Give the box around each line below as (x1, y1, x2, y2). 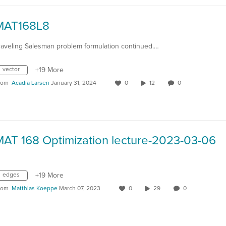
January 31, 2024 (51, 80, 96, 86)
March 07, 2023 (59, 186, 100, 192)
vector (3, 67, 20, 73)
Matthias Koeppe (12, 186, 58, 192)
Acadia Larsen (12, 80, 49, 86)
